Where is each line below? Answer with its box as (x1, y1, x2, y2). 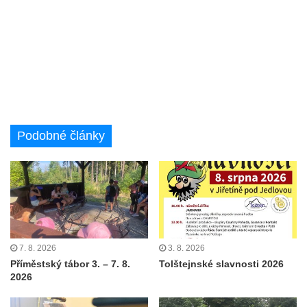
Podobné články (17, 129, 105, 143)
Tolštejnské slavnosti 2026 (159, 258, 284, 270)
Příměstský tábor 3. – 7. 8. (10, 258, 130, 270)
